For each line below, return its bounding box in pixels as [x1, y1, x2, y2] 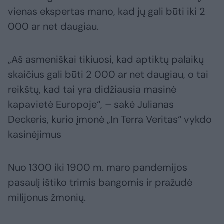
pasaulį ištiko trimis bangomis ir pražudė [8, 176, 192, 189]
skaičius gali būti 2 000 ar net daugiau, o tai [8, 68, 208, 81]
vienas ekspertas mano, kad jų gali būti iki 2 [8, 5, 205, 18]
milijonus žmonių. [8, 191, 86, 204]
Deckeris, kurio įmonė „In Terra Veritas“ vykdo [8, 113, 212, 126]
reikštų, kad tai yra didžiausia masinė [8, 83, 176, 96]
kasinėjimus [8, 128, 61, 141]
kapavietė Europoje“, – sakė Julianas [8, 98, 174, 111]
